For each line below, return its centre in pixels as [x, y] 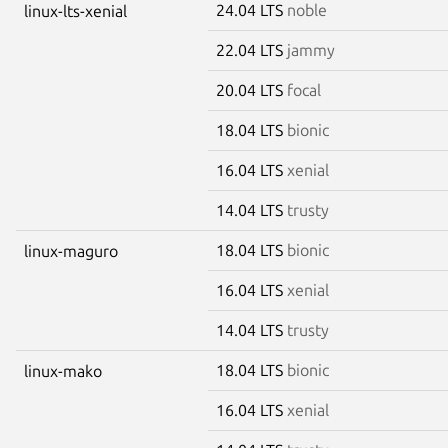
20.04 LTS [251, 89]
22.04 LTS [251, 49]
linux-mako [63, 370]
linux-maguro [71, 250]
